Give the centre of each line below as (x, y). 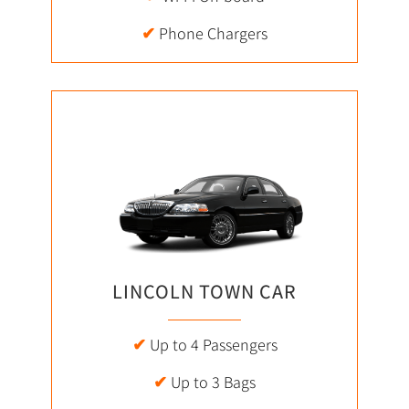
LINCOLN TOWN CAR (204, 292)
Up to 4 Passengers (211, 344)
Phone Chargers (211, 34)
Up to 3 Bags (211, 382)
